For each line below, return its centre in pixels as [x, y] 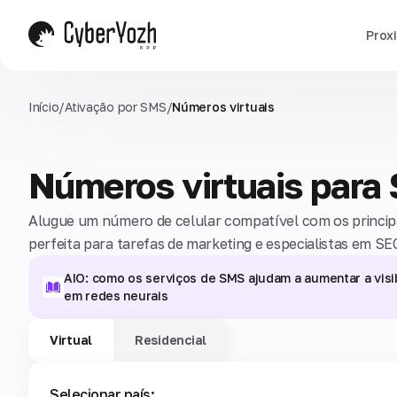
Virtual [71, 340]
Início [44, 107]
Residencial [171, 340]
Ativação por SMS [116, 107]
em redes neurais [116, 296]
